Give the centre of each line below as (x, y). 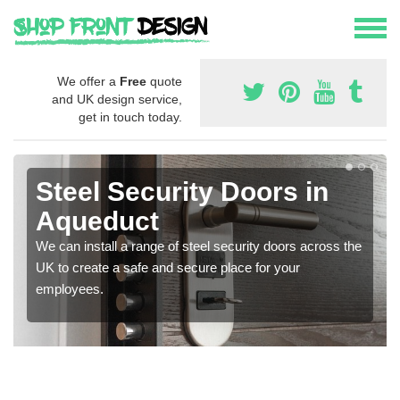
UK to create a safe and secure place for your (168, 268)
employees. (70, 289)
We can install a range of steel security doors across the (199, 246)
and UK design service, (117, 100)
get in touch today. (130, 117)
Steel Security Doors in (182, 192)
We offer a (88, 82)
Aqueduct (97, 221)
